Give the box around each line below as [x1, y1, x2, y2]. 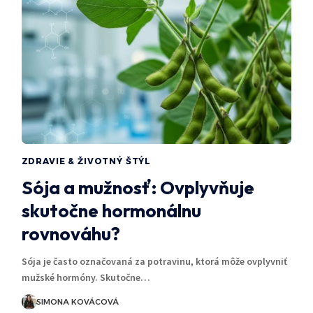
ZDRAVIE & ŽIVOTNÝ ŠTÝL [21, 155, 152, 166]
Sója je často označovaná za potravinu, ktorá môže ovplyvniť [21, 254, 287, 268]
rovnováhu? [21, 221, 120, 245]
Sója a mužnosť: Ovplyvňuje [21, 175, 254, 199]
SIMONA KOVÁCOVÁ [36, 296, 119, 307]
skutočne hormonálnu [21, 198, 201, 222]
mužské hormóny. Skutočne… [21, 270, 150, 284]
